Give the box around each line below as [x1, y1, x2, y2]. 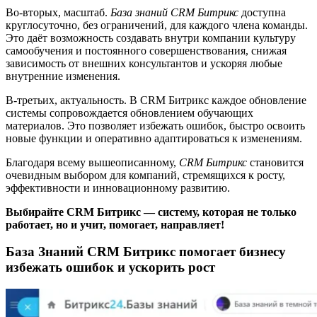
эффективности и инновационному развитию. [6, 181, 230, 194]
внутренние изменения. [6, 69, 120, 82]
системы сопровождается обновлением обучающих [6, 106, 253, 119]
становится [247, 156, 304, 168]
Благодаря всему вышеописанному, [6, 156, 179, 168]
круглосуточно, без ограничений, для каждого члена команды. [6, 18, 308, 31]
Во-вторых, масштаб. [6, 6, 110, 18]
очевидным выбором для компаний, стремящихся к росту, [6, 168, 285, 181]
